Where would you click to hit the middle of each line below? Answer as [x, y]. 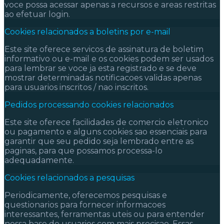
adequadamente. [39, 160]
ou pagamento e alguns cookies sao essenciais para [106, 131]
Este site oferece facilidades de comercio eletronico [106, 122]
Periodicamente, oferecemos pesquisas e [86, 195]
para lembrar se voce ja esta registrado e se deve [100, 68]
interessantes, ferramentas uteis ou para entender [104, 214]
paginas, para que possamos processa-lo [83, 150]
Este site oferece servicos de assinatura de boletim [104, 49]
